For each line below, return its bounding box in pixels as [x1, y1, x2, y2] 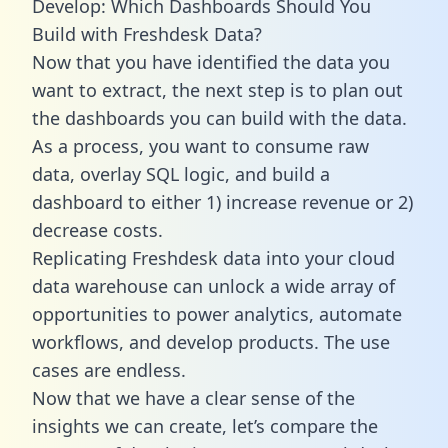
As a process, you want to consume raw [32, 133, 369, 158]
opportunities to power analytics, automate [32, 301, 402, 326]
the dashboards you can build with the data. [32, 105, 407, 130]
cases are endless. [32, 357, 186, 382]
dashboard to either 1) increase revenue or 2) [32, 189, 413, 214]
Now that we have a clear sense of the [32, 385, 355, 410]
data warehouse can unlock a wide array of [32, 273, 395, 298]
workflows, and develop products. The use [32, 329, 390, 354]
